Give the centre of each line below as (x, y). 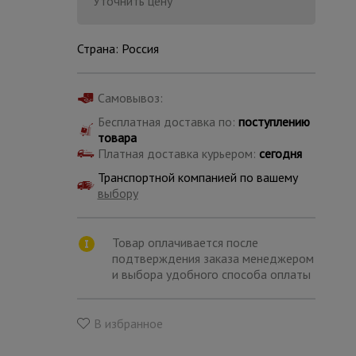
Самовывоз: (130, 98)
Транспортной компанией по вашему (197, 177)
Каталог (208, 275)
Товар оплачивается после (185, 242)
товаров (208, 298)
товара (117, 137)
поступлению (274, 122)
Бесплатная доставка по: (168, 122)
